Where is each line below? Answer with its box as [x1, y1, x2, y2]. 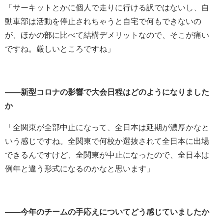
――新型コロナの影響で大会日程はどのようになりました [5, 88, 209, 97]
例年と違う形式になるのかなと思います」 [5, 165, 154, 173]
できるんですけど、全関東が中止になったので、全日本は [5, 151, 209, 160]
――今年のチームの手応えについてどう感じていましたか [5, 208, 209, 217]
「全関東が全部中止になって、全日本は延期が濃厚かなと [5, 123, 209, 132]
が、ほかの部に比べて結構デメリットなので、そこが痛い [5, 31, 209, 40]
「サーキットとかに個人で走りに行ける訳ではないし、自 [5, 3, 209, 12]
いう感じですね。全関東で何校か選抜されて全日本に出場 [5, 137, 209, 146]
